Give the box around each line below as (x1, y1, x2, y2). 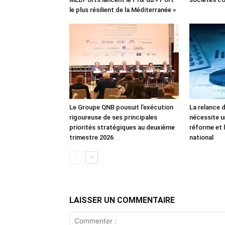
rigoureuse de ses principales (69, 114, 157, 121)
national (189, 134, 213, 141)
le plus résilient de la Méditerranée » (69, 6, 176, 14)
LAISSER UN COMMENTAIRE (69, 195, 175, 205)
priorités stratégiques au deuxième (69, 124, 175, 131)
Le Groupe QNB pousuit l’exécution (69, 103, 173, 111)
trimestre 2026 (69, 134, 114, 141)
